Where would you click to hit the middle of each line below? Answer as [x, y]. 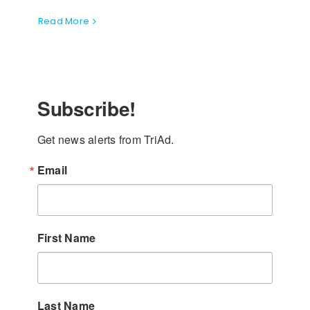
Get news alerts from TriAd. [106, 139]
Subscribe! [86, 108]
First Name [66, 238]
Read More [64, 21]
